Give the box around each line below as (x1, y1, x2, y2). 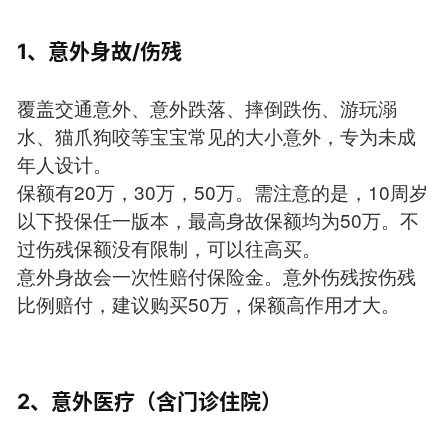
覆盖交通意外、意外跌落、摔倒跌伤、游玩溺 (16, 94, 397, 122)
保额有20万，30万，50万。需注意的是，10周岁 (16, 178, 428, 206)
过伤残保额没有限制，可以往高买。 (16, 234, 321, 262)
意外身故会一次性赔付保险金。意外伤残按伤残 (16, 262, 416, 290)
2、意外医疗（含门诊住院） (16, 389, 282, 415)
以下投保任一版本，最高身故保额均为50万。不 (16, 206, 419, 234)
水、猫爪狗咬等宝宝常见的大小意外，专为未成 (16, 122, 416, 150)
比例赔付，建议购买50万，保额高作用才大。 (16, 290, 400, 318)
